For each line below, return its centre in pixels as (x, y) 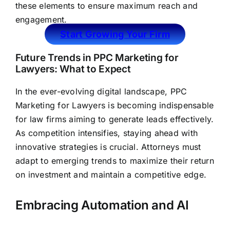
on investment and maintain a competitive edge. (111, 175)
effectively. (191, 119)
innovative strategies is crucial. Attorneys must (108, 147)
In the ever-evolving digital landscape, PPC (101, 92)
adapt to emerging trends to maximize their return (114, 161)
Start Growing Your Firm (115, 34)
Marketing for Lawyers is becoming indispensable (114, 106)
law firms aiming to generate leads (99, 119)
